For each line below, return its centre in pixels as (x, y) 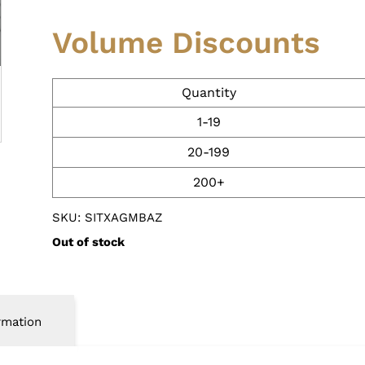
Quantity (209, 92)
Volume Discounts (186, 42)
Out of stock (88, 242)
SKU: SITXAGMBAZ (107, 217)
